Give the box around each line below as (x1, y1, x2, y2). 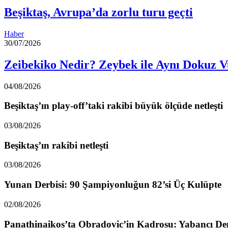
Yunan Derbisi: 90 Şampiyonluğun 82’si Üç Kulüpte (4, 179, 221, 190)
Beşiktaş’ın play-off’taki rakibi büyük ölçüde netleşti (4, 100, 223, 111)
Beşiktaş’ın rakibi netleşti (4, 139, 108, 151)
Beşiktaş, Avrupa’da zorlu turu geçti (4, 5, 193, 19)
